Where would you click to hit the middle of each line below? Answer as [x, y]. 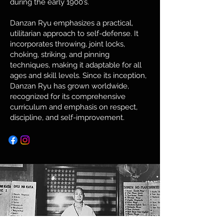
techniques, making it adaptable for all [76, 65]
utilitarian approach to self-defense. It [74, 33]
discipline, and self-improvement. [67, 117]
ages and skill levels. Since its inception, [78, 75]
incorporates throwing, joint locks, [67, 44]
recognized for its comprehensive [68, 96]
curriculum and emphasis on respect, [74, 107]
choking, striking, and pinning [60, 54]
